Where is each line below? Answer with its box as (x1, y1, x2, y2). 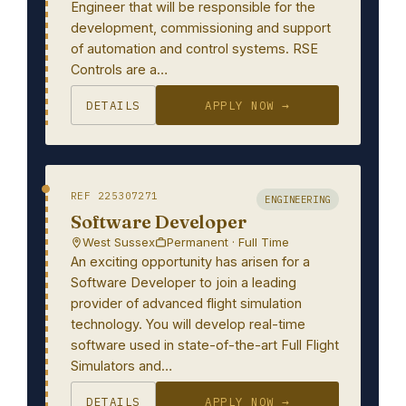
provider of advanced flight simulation (71, 295, 302, 311)
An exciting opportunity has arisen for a (71, 254, 310, 269)
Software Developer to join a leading (71, 275, 296, 290)
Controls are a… (71, 62, 168, 77)
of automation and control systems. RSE (71, 41, 318, 56)
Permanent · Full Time (167, 235, 289, 249)
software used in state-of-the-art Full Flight (71, 337, 339, 353)
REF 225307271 (71, 189, 159, 202)
